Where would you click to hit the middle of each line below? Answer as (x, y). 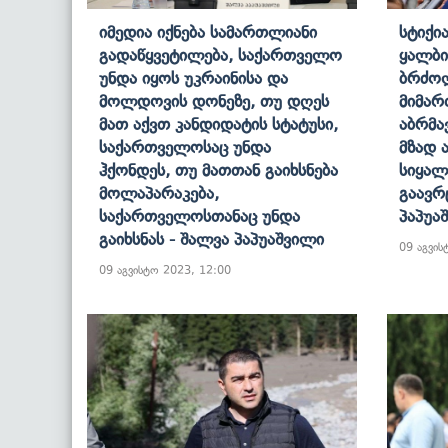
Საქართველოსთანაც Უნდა (199, 215)
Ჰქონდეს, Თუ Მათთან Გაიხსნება (218, 169)
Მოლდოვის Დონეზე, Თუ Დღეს (214, 100)
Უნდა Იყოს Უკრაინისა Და (193, 77)
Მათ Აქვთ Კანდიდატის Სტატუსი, (218, 123)
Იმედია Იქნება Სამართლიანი (208, 31)
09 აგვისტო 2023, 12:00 (165, 269)
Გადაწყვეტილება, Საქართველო (220, 54)
